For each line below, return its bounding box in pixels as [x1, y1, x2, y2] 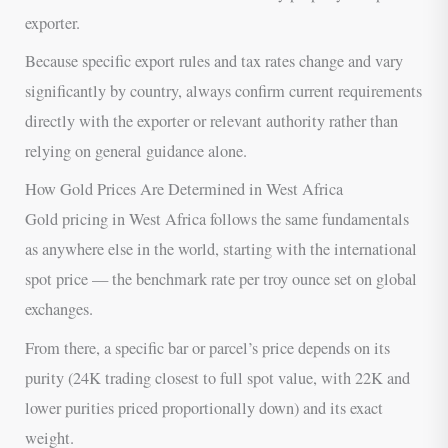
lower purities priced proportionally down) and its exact [25, 396, 384, 419]
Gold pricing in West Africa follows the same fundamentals [25, 208, 410, 231]
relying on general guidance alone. [25, 140, 248, 163]
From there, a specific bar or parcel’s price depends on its [25, 336, 391, 359]
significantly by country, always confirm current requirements [25, 80, 423, 103]
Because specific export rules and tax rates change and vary [25, 50, 404, 73]
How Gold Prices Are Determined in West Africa [25, 178, 344, 201]
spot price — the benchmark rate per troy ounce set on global [25, 268, 418, 291]
